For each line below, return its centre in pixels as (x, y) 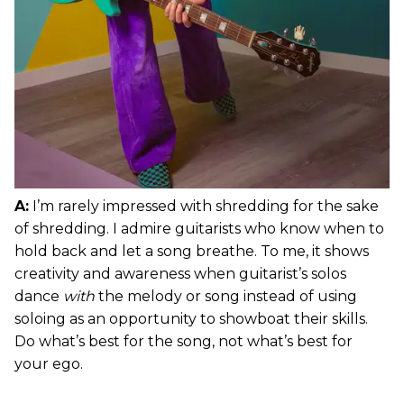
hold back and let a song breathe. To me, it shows (192, 251)
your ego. (49, 363)
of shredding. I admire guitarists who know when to (199, 228)
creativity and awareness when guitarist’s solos (180, 273)
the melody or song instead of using (226, 296)
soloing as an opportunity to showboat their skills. (191, 318)
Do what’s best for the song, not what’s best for (184, 341)
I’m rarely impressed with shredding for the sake (204, 206)
